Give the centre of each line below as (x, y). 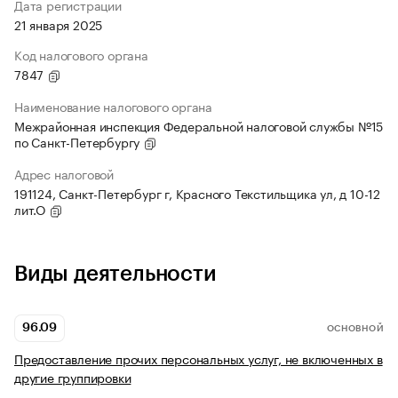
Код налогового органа (81, 55)
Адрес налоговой (64, 174)
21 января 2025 (59, 24)
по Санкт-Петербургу (79, 142)
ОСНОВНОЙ (355, 328)
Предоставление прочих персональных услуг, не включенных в (199, 358)
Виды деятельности (115, 274)
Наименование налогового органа (113, 106)
